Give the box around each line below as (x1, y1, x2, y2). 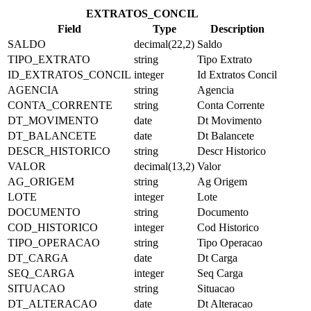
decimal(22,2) (134, 38, 194, 50)
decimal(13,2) (134, 160, 194, 172)
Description (210, 23, 264, 35)
